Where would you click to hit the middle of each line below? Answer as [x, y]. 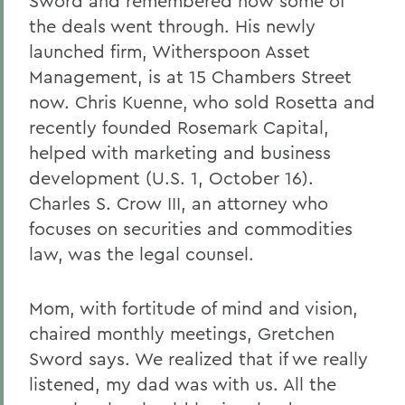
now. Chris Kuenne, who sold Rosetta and [202, 102]
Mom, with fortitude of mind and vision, [193, 308]
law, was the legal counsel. [141, 254]
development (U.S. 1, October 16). [171, 178]
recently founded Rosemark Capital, [179, 127]
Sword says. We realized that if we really [198, 358]
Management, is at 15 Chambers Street [190, 76]
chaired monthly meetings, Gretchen [182, 333]
